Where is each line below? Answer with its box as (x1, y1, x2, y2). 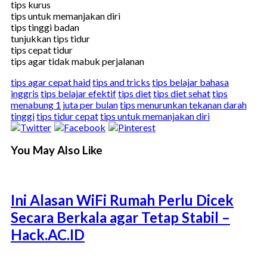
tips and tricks (92, 76, 150, 88)
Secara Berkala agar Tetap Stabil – (11, 209, 230, 226)
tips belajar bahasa (152, 76, 229, 88)
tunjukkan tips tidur (11, 32, 90, 44)
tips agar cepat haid (11, 76, 91, 88)
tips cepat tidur (11, 44, 73, 55)
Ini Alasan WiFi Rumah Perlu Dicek (11, 191, 234, 209)
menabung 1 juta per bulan (11, 98, 118, 110)
